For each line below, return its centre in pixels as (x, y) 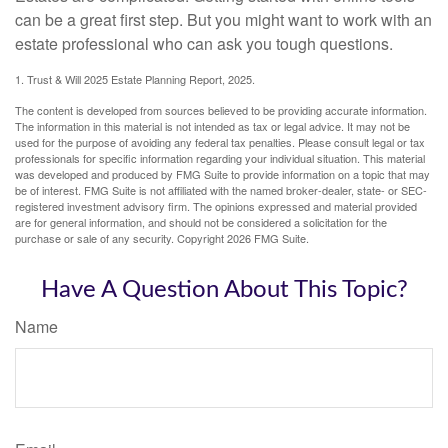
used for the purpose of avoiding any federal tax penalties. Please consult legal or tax (220, 142)
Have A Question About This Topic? (224, 290)
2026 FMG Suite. (268, 238)
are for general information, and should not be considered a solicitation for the (201, 222)
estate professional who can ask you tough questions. (204, 44)
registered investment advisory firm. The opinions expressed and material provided (216, 206)
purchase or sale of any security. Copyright (121, 238)
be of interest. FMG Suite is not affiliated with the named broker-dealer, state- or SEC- (221, 190)
